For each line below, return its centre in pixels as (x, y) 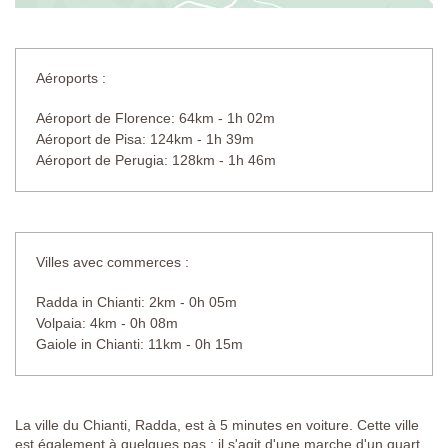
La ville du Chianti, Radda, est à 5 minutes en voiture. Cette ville (217, 424)
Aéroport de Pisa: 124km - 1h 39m (145, 138)
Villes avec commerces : (112, 261)
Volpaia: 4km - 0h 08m (107, 322)
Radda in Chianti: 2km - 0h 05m (136, 301)
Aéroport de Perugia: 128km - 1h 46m (156, 159)
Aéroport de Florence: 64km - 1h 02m (155, 117)
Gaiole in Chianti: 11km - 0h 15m (139, 343)
